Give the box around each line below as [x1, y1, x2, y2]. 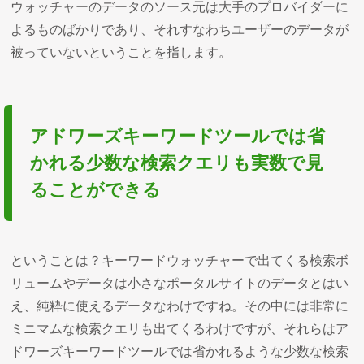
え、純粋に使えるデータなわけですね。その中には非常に [11, 298, 349, 313]
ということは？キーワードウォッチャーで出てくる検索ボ [11, 253, 349, 267]
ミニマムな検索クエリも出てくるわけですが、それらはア [11, 321, 349, 336]
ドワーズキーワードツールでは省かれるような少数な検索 [11, 344, 349, 358]
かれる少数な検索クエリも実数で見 [30, 152, 324, 173]
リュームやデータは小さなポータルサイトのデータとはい [11, 275, 349, 290]
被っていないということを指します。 [11, 45, 232, 59]
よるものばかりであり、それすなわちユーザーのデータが [11, 22, 349, 37]
